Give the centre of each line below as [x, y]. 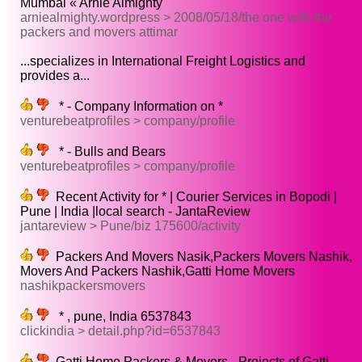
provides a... [55, 76]
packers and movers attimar [99, 32]
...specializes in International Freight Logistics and [163, 61]
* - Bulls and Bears [107, 152]
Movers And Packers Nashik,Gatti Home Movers [158, 271]
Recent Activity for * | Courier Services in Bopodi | [193, 197]
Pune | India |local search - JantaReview [135, 212]
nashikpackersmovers [83, 286]
